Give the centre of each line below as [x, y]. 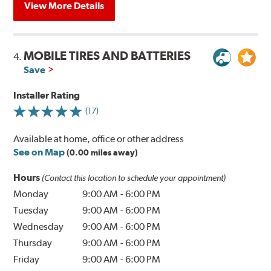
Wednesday [39, 226]
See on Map [39, 152]
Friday [27, 259]
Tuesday [31, 210]
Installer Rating [47, 95]
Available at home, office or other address [99, 139]
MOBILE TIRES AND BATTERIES [107, 55]
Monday [31, 194]
